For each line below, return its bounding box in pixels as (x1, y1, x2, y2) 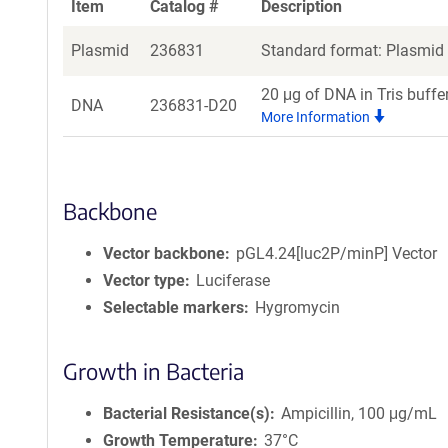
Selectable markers (103, 298, 244, 317)
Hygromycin (255, 298, 341, 317)
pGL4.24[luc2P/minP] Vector (236, 244, 438, 263)
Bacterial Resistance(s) (103, 404, 270, 423)
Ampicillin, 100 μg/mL (281, 404, 438, 423)
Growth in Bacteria (63, 357, 244, 385)
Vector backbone (103, 244, 225, 263)
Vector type (103, 271, 185, 290)
